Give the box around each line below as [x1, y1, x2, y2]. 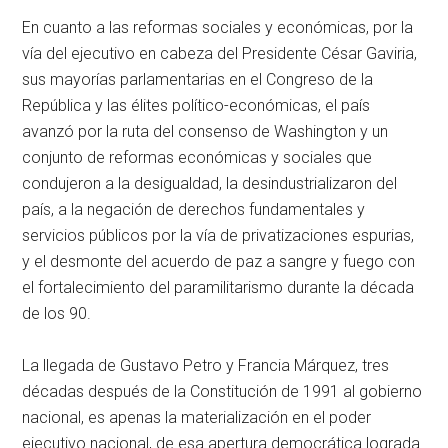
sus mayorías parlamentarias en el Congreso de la [22, 70, 374, 90]
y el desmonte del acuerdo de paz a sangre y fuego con [22, 252, 416, 272]
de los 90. [22, 304, 92, 324]
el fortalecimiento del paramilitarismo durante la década [22, 278, 415, 298]
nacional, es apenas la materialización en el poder [22, 408, 372, 428]
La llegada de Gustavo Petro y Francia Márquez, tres [22, 356, 390, 376]
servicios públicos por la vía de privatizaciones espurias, [22, 226, 415, 246]
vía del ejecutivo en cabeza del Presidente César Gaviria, [22, 44, 418, 64]
